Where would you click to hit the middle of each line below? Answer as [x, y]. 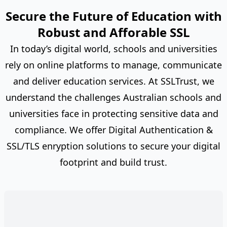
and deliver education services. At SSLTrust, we [113, 81]
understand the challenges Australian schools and [113, 97]
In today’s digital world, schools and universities [113, 49]
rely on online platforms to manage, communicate [113, 65]
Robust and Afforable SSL [113, 32]
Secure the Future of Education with [113, 16]
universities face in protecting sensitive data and [113, 113]
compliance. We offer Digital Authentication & [113, 130]
